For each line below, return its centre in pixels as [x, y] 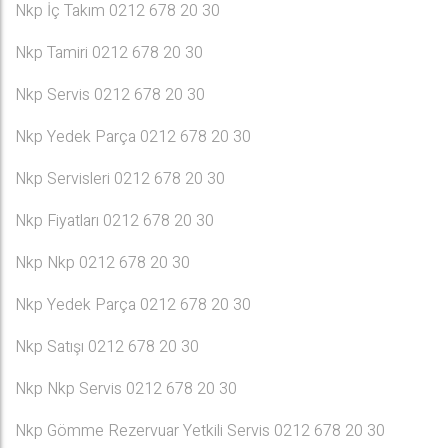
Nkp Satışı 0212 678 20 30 [107, 347]
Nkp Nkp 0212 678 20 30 [102, 263]
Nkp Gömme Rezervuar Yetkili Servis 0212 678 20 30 [200, 431]
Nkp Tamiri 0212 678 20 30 [109, 53]
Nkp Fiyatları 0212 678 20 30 [114, 221]
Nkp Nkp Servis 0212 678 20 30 [126, 389]
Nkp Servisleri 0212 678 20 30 [120, 179]
